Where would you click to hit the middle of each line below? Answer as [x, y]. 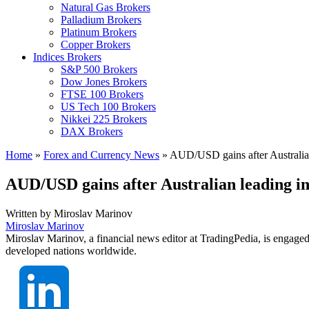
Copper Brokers [96, 44]
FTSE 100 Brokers [102, 94]
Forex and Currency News [101, 155]
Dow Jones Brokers [104, 82]
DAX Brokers [92, 131]
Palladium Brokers [101, 20]
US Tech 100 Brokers [108, 107]
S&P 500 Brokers [99, 69]
